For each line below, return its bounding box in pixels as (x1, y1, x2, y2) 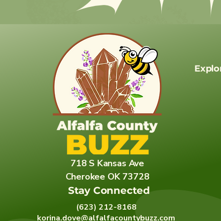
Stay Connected (68, 184, 150, 196)
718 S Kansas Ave (70, 157, 145, 169)
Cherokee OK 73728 (65, 170, 149, 183)
